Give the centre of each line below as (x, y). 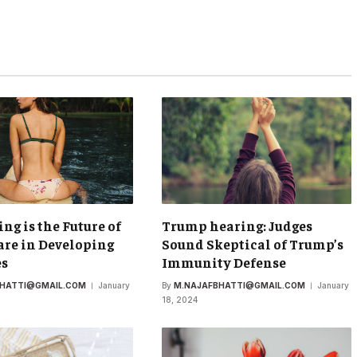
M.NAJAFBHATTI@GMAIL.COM (239, 286)
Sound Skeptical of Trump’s (252, 244)
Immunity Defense (224, 263)
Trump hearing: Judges (237, 226)
